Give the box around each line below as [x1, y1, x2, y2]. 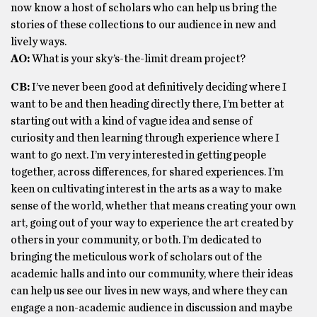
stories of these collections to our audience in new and [11, 19, 276, 30]
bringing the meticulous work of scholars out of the [11, 251, 262, 263]
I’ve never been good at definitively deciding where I [30, 81, 287, 93]
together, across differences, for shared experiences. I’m [11, 166, 284, 178]
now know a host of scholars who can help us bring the [11, 2, 277, 13]
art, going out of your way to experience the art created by [11, 217, 293, 229]
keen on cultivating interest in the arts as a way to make [11, 183, 282, 195]
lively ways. [11, 36, 67, 47]
